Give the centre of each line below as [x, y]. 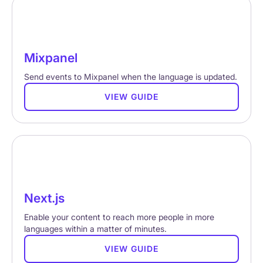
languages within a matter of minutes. [95, 229]
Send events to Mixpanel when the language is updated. [131, 77]
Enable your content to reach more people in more [119, 217]
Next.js [44, 198]
